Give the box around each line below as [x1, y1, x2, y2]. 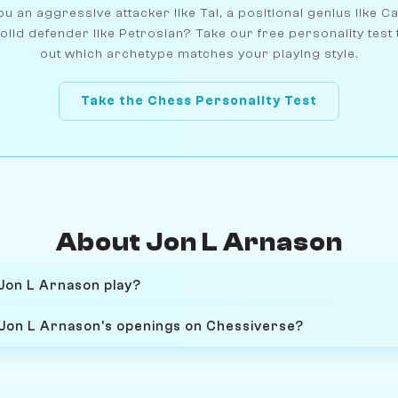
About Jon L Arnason [55, 227, 343, 257]
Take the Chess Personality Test [81, 93, 317, 109]
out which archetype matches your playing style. [39, 45, 359, 61]
